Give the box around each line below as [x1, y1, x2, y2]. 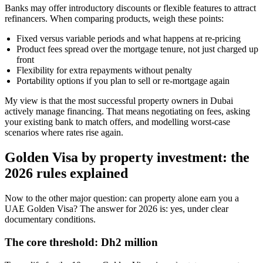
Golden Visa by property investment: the [5, 150, 249, 166]
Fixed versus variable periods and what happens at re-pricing [16, 33, 241, 44]
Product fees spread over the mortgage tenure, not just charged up [16, 44, 258, 55]
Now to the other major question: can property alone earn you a [5, 193, 239, 204]
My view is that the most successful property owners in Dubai [5, 96, 233, 106]
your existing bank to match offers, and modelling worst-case [5, 117, 230, 127]
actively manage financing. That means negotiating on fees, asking [5, 106, 250, 117]
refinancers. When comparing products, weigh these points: [5, 14, 224, 24]
